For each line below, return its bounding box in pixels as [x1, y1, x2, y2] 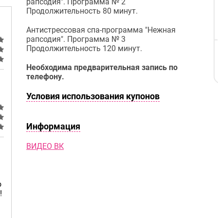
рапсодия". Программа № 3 [26, 35, 126, 44]
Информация [26, 121, 80, 131]
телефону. [26, 72, 64, 81]
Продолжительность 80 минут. [26, 6, 138, 16]
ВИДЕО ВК [26, 142, 64, 151]
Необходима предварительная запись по [26, 63, 178, 72]
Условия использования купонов [26, 91, 160, 101]
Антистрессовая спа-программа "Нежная [26, 25, 176, 35]
